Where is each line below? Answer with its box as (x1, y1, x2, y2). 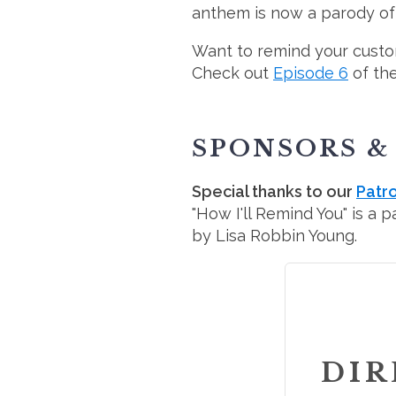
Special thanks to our (192, 181, 356, 201)
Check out (192, 63, 273, 82)
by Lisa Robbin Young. (192, 225, 357, 245)
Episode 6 (273, 63, 348, 82)
